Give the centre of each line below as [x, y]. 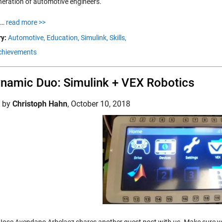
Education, [63, 38]
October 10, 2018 [101, 104]
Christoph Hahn [40, 104]
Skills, [118, 38]
